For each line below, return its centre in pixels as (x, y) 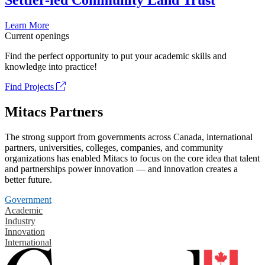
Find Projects (30, 87)
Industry (20, 221)
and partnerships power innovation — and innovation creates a (121, 169)
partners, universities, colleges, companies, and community (114, 147)
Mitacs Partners (54, 112)
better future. (28, 179)
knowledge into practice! (51, 67)
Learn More (27, 25)
